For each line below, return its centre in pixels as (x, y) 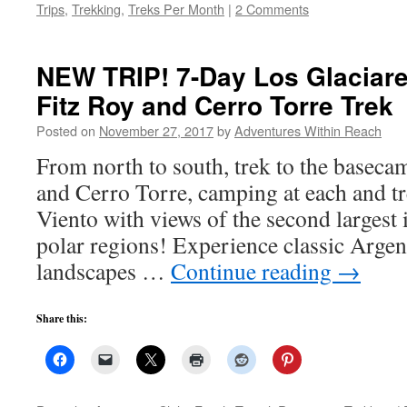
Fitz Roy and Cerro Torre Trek (215, 105)
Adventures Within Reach (308, 130)
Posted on (66, 130)
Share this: (62, 318)
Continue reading (254, 271)
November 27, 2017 (156, 130)
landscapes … (104, 271)
